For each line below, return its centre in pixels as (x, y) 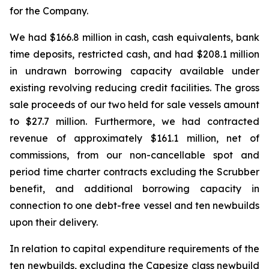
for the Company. (49, 11)
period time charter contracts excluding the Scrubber (134, 172)
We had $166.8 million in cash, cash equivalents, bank (134, 37)
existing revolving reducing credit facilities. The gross (134, 88)
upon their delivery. (54, 222)
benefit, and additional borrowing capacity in (134, 189)
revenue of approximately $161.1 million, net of (134, 138)
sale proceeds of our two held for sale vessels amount (134, 104)
